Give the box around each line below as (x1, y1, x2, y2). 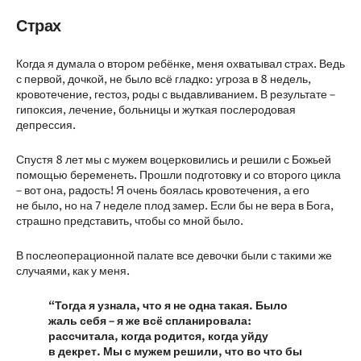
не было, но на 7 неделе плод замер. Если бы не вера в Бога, (16, 198, 334, 214)
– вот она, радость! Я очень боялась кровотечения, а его (16, 183, 309, 198)
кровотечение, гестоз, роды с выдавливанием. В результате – (16, 87, 335, 102)
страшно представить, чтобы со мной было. (16, 214, 243, 229)
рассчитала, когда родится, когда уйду (48, 329, 268, 344)
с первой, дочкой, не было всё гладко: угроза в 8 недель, (16, 72, 311, 87)
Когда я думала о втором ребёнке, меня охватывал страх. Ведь (16, 56, 345, 72)
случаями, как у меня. (16, 263, 130, 279)
